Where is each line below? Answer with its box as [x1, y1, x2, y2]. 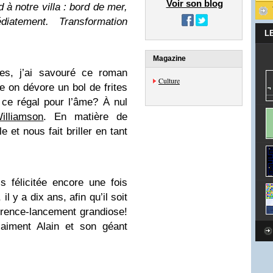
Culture [158, 76, 180, 85]
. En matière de [43, 111, 127, 122]
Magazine [153, 54, 186, 63]
